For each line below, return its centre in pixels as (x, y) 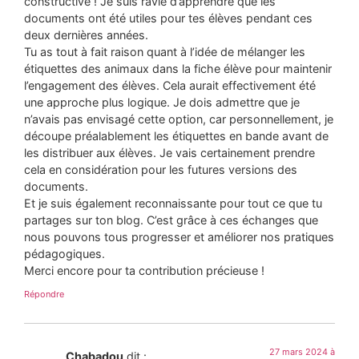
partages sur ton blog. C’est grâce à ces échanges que (171, 220)
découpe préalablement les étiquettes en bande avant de (176, 135)
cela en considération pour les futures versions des (161, 169)
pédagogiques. (65, 253)
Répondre (44, 294)
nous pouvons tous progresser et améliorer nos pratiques (179, 236)
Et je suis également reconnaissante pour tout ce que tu (173, 203)
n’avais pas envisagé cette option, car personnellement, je (179, 119)
